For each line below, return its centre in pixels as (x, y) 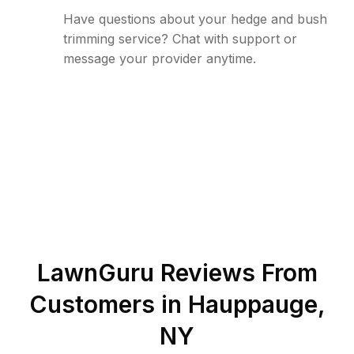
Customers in (108, 304)
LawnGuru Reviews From (177, 273)
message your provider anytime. (160, 58)
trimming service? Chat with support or (180, 39)
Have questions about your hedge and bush (195, 19)
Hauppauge (252, 304)
